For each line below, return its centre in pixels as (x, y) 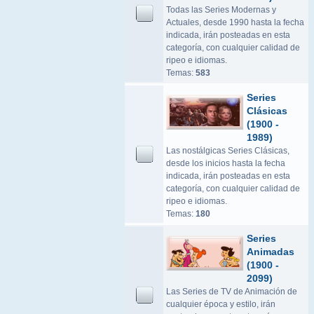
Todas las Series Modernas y (221, 10)
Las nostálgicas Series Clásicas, (228, 151)
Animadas (271, 252)
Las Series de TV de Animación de (232, 292)
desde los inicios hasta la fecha (226, 163)
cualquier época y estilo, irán (221, 304)
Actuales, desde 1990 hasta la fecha (235, 22)
